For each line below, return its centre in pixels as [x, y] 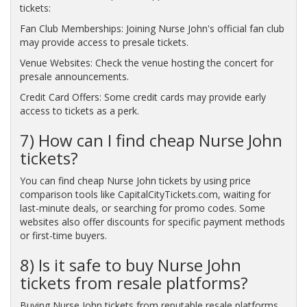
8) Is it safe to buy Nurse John [130, 265]
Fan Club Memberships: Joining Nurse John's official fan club [152, 28]
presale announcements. [74, 76]
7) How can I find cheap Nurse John [151, 140]
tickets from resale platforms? [134, 282]
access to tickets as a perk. [79, 110]
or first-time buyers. [63, 235]
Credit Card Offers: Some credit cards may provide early [143, 97]
